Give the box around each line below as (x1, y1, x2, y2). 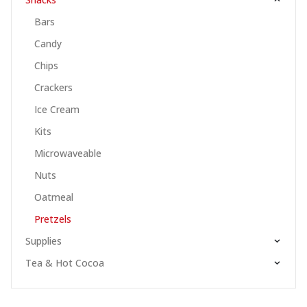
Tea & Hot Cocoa (25, 256, 104, 270)
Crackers (34, 81, 73, 95)
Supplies (25, 234, 62, 248)
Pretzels (34, 212, 71, 226)
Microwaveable (34, 147, 101, 160)
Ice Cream (34, 103, 79, 116)
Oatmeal (34, 191, 73, 204)
